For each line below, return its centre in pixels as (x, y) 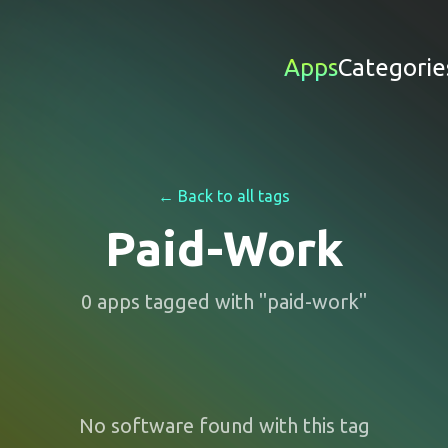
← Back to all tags (224, 196)
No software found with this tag (224, 425)
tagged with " (203, 301)
